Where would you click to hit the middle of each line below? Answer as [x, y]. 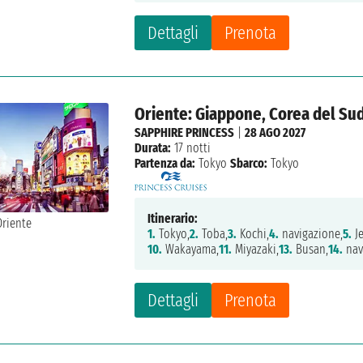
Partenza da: [165, 164]
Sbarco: [249, 164]
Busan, [311, 250]
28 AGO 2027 [275, 133]
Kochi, [253, 234]
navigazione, [311, 234]
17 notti [191, 148]
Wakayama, [191, 250]
